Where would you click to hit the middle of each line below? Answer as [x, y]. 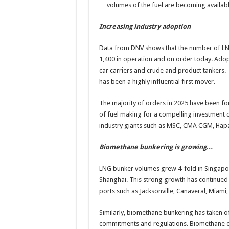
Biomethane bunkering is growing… [156, 147]
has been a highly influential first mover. [157, 82]
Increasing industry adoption [145, 26]
